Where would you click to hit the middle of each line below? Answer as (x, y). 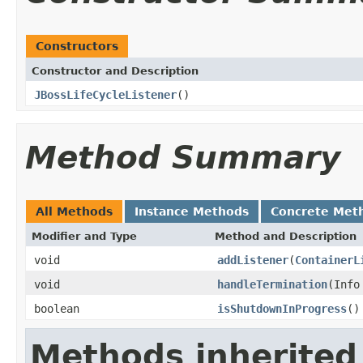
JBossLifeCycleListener (105, 94)
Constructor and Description (115, 70)
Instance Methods (192, 211)
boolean (57, 308)
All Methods (74, 211)
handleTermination (272, 284)
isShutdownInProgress (282, 308)
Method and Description (286, 236)
